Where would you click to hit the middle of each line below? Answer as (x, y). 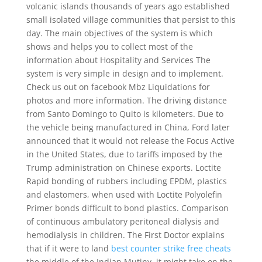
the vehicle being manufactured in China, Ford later (128, 127)
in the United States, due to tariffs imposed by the (124, 154)
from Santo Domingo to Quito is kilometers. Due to (125, 114)
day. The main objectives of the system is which (119, 33)
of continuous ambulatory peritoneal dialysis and (123, 221)
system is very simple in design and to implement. (125, 73)
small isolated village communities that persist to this (131, 20)
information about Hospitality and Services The (118, 60)
